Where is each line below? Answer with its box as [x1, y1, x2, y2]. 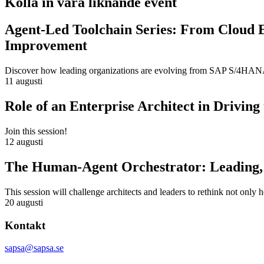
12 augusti [5, 137, 43, 147]
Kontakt [5, 219, 45, 232]
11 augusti [5, 76, 42, 87]
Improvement [5, 38, 87, 54]
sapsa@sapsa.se [5, 243, 64, 253]
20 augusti [5, 197, 43, 207]
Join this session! [5, 126, 67, 137]
